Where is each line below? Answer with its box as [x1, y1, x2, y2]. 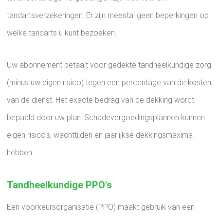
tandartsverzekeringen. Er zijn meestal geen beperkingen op [7, 11, 209, 20]
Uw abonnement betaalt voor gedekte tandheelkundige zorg [7, 60, 211, 70]
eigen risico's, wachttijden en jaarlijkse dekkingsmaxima [7, 130, 193, 140]
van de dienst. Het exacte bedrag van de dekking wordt [7, 95, 194, 105]
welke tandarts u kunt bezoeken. [7, 28, 116, 37]
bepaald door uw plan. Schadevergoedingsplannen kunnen [7, 113, 205, 122]
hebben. [7, 148, 34, 157]
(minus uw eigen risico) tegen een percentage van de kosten [7, 78, 211, 87]
